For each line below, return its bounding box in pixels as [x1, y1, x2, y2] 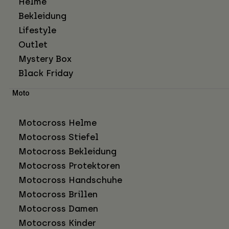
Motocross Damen [18, 203, 98, 214]
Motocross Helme [18, 118, 97, 128]
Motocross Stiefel [18, 132, 99, 143]
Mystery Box [18, 54, 72, 64]
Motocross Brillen [18, 189, 98, 200]
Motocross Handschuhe [18, 175, 122, 186]
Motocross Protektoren [18, 161, 120, 171]
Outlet [18, 39, 48, 50]
